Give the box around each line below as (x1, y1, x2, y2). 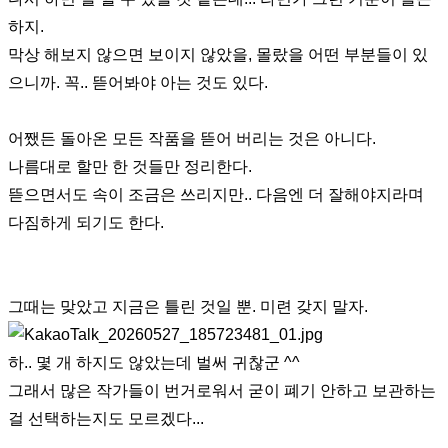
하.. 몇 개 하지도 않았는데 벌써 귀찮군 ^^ (8, 354, 300, 371)
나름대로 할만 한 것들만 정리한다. (8, 158, 252, 175)
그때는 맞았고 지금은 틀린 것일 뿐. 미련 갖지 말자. (8, 298, 368, 315)
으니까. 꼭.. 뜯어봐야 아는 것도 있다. (8, 74, 268, 91)
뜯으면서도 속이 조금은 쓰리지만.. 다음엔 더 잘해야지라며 (8, 186, 424, 203)
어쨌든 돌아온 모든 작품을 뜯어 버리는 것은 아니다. (8, 130, 376, 147)
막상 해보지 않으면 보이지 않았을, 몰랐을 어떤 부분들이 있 (8, 46, 428, 63)
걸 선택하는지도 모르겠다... (8, 410, 204, 427)
